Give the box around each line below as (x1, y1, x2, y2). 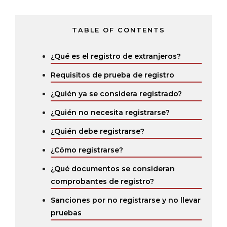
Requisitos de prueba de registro (51, 70, 174, 80)
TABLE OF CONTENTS (72, 26, 165, 34)
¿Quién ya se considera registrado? (51, 89, 182, 98)
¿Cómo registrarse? (51, 145, 123, 155)
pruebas (51, 208, 82, 217)
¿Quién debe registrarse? (51, 127, 144, 136)
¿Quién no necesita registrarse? (51, 108, 170, 117)
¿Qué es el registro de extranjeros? (51, 52, 181, 61)
